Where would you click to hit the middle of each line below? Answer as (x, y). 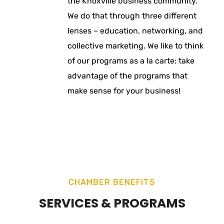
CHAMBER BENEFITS (112, 182)
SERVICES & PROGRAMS (112, 203)
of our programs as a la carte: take (131, 61)
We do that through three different (132, 16)
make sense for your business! (124, 91)
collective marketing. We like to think (135, 46)
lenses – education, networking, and (135, 31)
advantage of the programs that (127, 76)
